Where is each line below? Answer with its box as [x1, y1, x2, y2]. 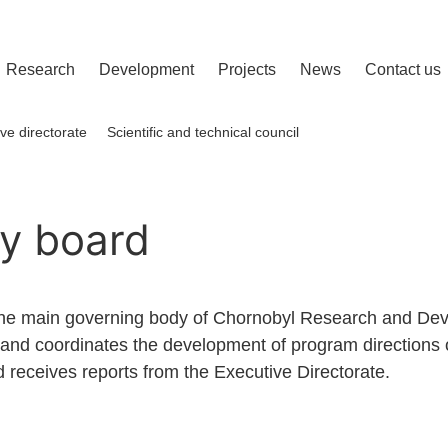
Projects [218, 61, 276, 78]
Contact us [365, 61, 441, 78]
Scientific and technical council [107, 124, 299, 140]
